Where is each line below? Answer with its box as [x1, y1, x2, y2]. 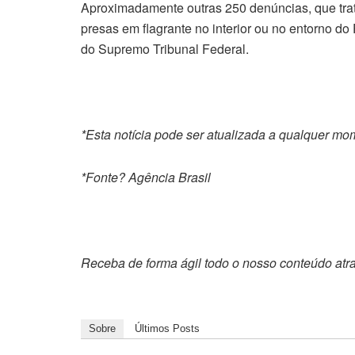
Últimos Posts [135, 323, 200, 335]
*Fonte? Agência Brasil [81, 168, 211, 187]
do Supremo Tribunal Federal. [81, 40, 249, 59]
